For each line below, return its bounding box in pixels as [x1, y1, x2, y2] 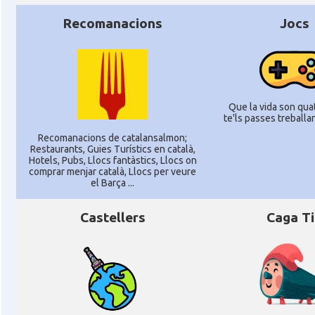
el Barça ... [91, 177, 134, 188]
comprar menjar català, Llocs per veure [29, 166, 196, 177]
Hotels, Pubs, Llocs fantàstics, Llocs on [28, 155, 197, 166]
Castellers [79, 210, 146, 225]
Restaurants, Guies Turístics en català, [30, 143, 195, 155]
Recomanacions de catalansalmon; [38, 132, 187, 143]
